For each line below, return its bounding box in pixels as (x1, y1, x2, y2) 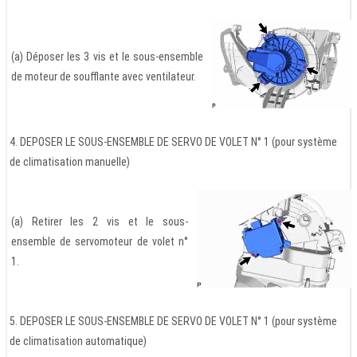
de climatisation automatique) (10, 334, 147, 347)
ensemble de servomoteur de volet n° (11, 234, 188, 248)
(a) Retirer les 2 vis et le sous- (11, 214, 188, 228)
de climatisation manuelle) (10, 155, 130, 168)
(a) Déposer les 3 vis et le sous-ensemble (11, 49, 203, 63)
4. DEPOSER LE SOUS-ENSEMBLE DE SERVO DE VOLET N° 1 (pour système (10, 135, 337, 148)
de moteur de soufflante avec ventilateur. (11, 69, 196, 83)
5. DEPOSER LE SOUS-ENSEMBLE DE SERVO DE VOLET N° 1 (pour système (10, 314, 337, 328)
